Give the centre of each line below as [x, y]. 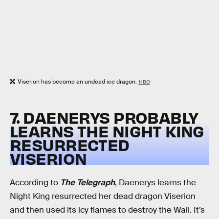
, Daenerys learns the [155, 182]
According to [35, 182]
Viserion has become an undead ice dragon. [77, 81]
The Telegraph [88, 182]
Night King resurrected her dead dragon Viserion [103, 196]
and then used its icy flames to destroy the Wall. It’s [107, 210]
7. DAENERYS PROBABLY [104, 117]
